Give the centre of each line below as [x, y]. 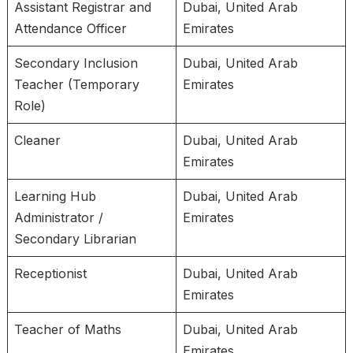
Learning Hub [55, 196]
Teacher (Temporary [76, 84]
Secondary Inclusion [76, 63]
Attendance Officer [70, 28]
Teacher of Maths [67, 329]
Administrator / [58, 217]
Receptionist [50, 273]
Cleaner [37, 140]
